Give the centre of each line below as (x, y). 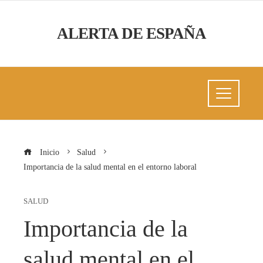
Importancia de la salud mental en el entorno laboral (110, 167)
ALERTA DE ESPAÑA (131, 33)
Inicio (48, 152)
